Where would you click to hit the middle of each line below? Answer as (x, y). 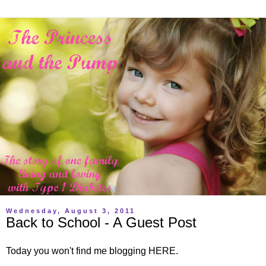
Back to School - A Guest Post (101, 222)
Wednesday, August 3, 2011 (71, 210)
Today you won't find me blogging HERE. (92, 251)
